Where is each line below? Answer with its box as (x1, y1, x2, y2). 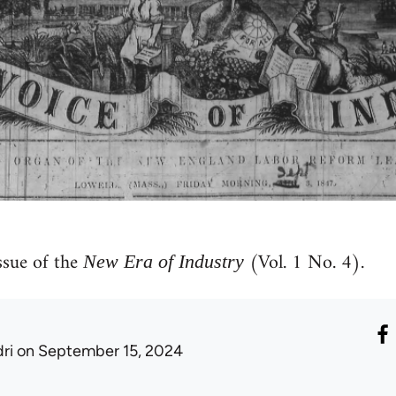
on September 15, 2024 (12, 341, 183, 362)
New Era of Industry (82, 250, 244, 273)
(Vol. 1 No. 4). (243, 246, 364, 281)
